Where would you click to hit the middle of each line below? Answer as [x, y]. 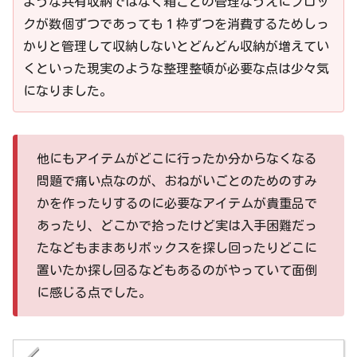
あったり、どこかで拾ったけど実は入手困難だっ [177, 226]
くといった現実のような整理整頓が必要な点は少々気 [176, 68]
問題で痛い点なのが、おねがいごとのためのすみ [177, 181]
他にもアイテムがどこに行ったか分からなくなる [177, 159]
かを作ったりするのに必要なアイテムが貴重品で [177, 204]
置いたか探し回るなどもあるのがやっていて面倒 [177, 271]
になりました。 [68, 90]
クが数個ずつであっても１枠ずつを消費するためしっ [176, 24]
